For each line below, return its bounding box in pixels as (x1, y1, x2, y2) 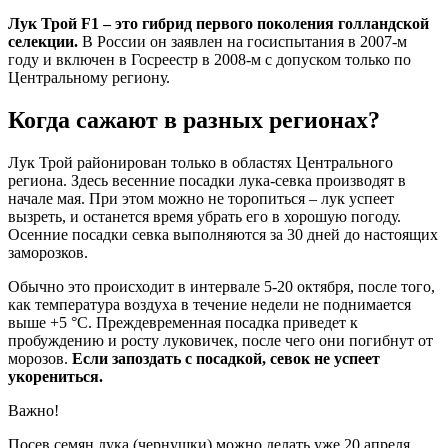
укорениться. (8, 368, 103, 386)
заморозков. (8, 244, 88, 262)
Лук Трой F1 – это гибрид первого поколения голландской (8, 15, 429, 33)
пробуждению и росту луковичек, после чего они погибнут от (8, 332, 433, 350)
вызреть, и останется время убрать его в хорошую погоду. (8, 208, 401, 226)
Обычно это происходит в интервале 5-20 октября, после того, (8, 278, 435, 296)
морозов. (8, 350, 72, 368)
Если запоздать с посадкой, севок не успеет (72, 350, 380, 368)
